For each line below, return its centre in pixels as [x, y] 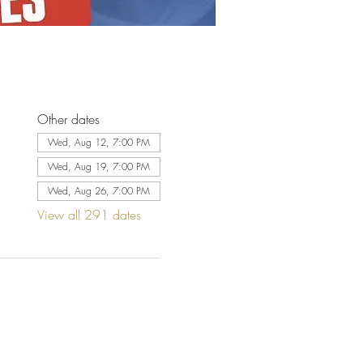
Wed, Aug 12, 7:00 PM [98, 142]
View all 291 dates [89, 215]
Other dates [68, 119]
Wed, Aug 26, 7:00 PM [98, 191]
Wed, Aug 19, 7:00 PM [98, 167]
